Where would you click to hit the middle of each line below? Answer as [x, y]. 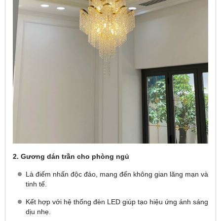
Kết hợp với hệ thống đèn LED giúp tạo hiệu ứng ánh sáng [117, 202]
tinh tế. [36, 184]
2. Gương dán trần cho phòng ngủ [71, 156]
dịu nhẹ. [38, 212]
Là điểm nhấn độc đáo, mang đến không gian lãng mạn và [117, 174]
